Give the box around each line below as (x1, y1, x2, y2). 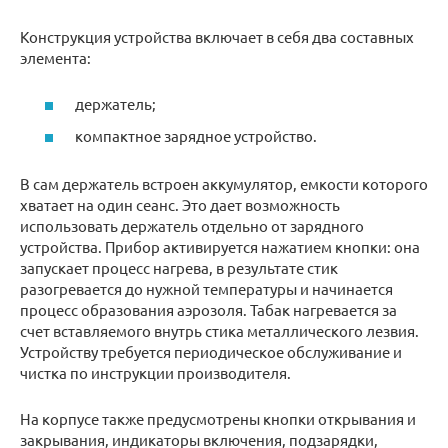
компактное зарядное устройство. (75, 125, 317, 145)
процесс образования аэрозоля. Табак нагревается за (20, 299, 397, 319)
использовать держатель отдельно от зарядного (20, 215, 364, 235)
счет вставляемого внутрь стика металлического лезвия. (20, 320, 419, 340)
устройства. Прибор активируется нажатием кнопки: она (20, 236, 420, 256)
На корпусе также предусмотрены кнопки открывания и (20, 408, 416, 428)
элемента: (20, 47, 91, 67)
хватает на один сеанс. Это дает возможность (20, 194, 340, 214)
